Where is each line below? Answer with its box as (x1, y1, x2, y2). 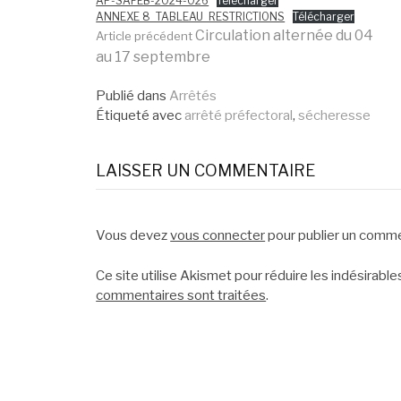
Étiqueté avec (96, 107, 183, 124)
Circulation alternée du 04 (192, 27, 374, 44)
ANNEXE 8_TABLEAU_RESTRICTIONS (96, 10, 286, 23)
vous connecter (170, 227, 266, 243)
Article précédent (96, 29, 193, 43)
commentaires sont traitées (96, 286, 267, 303)
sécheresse (298, 107, 371, 124)
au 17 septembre (96, 48, 211, 65)
